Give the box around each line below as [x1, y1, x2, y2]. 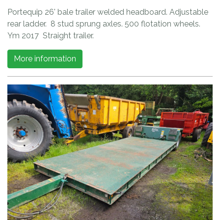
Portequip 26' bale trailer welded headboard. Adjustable [7, 7, 208, 17]
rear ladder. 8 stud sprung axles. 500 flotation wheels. [7, 19, 200, 29]
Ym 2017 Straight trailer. [7, 31, 98, 41]
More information [14, 54, 76, 64]
